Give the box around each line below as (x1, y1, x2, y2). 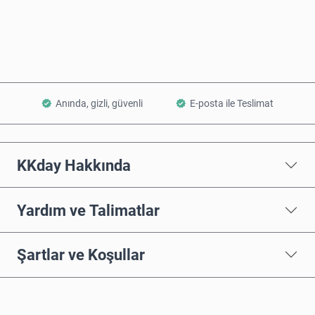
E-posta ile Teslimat (189, 98, 274, 110)
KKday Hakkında (17, 155, 131, 174)
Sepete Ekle (136, 34, 195, 49)
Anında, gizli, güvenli (56, 98, 143, 110)
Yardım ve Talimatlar (17, 200, 160, 219)
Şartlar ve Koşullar (17, 245, 145, 264)
